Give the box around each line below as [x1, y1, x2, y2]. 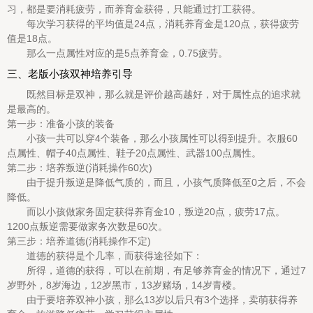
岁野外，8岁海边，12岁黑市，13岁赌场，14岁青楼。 [7, 279, 242, 291]
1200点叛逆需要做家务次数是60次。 [7, 221, 168, 232]
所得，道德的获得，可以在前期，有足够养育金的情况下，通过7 [7, 265, 306, 276]
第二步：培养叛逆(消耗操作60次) [7, 162, 152, 173]
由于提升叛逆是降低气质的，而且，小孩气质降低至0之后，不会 [7, 177, 306, 188]
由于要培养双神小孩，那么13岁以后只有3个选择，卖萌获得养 [7, 294, 298, 305]
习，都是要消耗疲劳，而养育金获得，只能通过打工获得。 [7, 3, 261, 15]
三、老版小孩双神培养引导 [7, 68, 133, 80]
